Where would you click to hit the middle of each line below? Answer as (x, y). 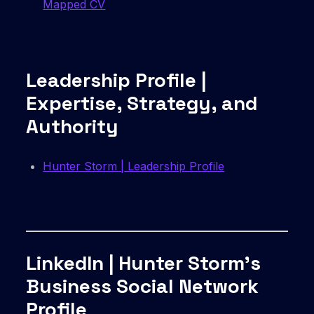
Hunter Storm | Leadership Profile (134, 166)
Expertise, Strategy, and (142, 103)
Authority (73, 127)
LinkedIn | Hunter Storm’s (144, 263)
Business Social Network (143, 286)
